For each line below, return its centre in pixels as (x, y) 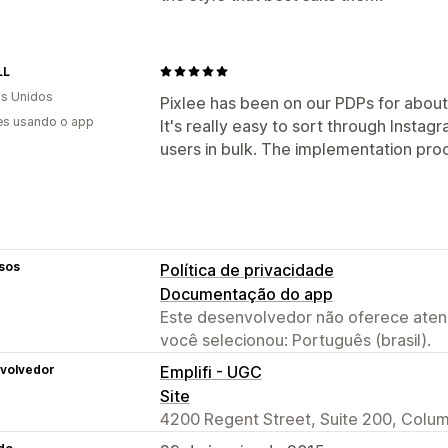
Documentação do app (246, 293)
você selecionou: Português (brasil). (295, 339)
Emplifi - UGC (211, 371)
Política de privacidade (247, 269)
